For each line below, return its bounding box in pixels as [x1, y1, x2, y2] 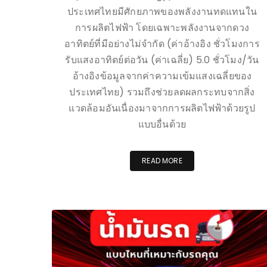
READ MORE [142, 155, 182, 166]
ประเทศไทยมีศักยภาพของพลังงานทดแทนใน [67, 4, 257, 18]
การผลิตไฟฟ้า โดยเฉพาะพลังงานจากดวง [75, 20, 249, 35]
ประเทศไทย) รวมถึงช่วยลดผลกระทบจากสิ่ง [69, 85, 255, 99]
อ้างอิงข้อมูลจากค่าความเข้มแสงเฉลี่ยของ [72, 69, 252, 83]
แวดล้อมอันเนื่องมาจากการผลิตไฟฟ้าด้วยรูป [69, 101, 256, 115]
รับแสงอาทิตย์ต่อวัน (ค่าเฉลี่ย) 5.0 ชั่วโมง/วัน [65, 52, 259, 67]
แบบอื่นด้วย [138, 117, 187, 131]
